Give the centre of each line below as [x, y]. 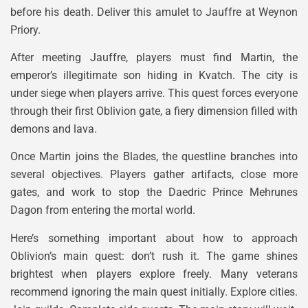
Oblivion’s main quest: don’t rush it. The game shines [154, 256]
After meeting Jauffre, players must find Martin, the [154, 58]
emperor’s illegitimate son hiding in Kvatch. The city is [154, 76]
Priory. [25, 30]
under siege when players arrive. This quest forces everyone [154, 93]
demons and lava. [54, 129]
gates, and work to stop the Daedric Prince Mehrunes [154, 192]
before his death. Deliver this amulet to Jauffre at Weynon [154, 12]
